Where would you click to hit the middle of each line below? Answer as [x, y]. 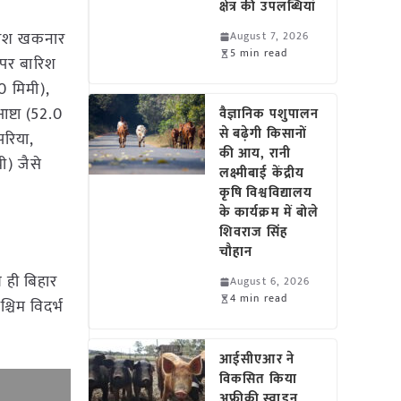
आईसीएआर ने [257, 359]
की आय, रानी [255, 154]
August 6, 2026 [270, 281]
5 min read [259, 53]
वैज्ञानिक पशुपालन [269, 114]
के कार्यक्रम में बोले [269, 213]
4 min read [259, 298]
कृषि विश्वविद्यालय [266, 193]
